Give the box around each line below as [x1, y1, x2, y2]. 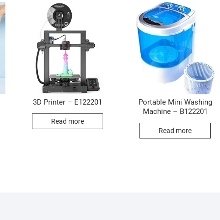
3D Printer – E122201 [32, 98, 102, 107]
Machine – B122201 [142, 107, 208, 116]
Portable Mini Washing [138, 98, 212, 107]
